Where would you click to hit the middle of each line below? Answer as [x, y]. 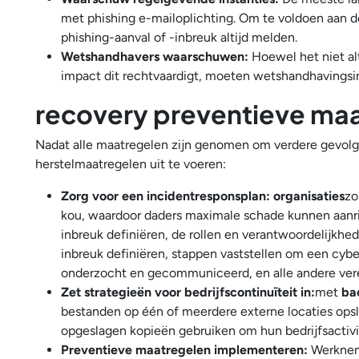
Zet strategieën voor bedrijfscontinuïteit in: [188, 292]
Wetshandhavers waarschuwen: [155, 56]
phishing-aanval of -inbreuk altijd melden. [181, 37]
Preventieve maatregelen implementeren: [184, 350]
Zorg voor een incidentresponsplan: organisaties [203, 196]
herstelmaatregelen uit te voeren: [131, 164]
